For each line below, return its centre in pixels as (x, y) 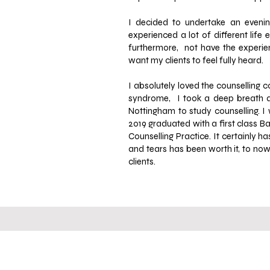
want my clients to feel (174, 60)
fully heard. (242, 60)
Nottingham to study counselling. (196, 111)
